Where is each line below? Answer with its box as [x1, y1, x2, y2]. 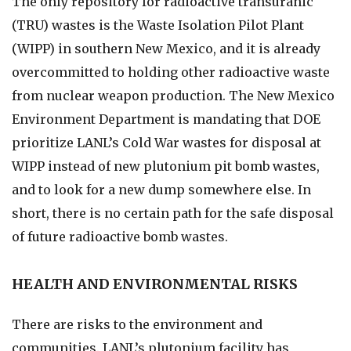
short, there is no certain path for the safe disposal [12, 205, 334, 221]
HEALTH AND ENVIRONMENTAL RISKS [12, 275, 298, 293]
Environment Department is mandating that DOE [12, 111, 320, 127]
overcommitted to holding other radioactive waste [12, 64, 330, 80]
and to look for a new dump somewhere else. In [12, 182, 311, 197]
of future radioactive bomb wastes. [12, 229, 228, 244]
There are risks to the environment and [12, 317, 262, 332]
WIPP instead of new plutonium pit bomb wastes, [12, 158, 320, 174]
